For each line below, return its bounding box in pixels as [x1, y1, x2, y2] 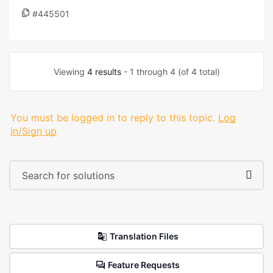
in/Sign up [10, 125, 57, 137]
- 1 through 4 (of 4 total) [121, 66, 220, 77]
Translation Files [109, 231, 179, 241]
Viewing [53, 66, 87, 77]
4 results [87, 66, 121, 77]
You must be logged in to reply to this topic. [10, 112, 215, 124]
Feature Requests [108, 260, 180, 270]
